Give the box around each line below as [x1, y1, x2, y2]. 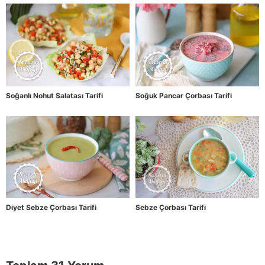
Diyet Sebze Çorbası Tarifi [6, 203, 96, 212]
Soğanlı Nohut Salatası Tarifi [6, 91, 103, 100]
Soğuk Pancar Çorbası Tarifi [135, 91, 232, 100]
